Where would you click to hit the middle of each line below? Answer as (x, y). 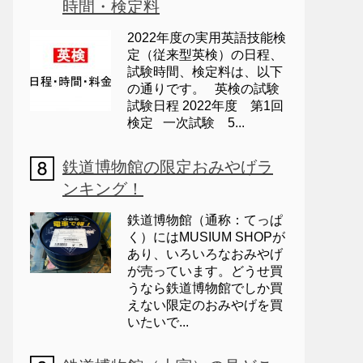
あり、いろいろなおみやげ (205, 254)
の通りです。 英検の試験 (203, 89)
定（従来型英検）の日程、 (205, 55)
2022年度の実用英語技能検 (207, 38)
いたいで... (158, 322)
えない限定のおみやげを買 (205, 305)
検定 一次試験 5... (186, 123)
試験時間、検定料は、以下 (205, 72)
